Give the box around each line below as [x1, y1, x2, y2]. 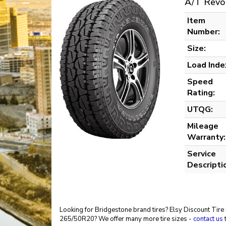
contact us [193, 214, 223, 223]
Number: [187, 26, 220, 37]
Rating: [187, 87, 215, 98]
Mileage [187, 121, 218, 132]
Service [187, 148, 216, 159]
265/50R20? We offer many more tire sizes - [60, 214, 193, 223]
